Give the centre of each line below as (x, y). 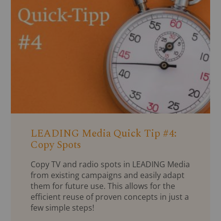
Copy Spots (56, 145)
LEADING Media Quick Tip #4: (104, 134)
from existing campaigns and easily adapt (108, 175)
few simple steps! (63, 208)
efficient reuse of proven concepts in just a (110, 197)
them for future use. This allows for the (103, 186)
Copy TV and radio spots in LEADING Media (110, 165)
